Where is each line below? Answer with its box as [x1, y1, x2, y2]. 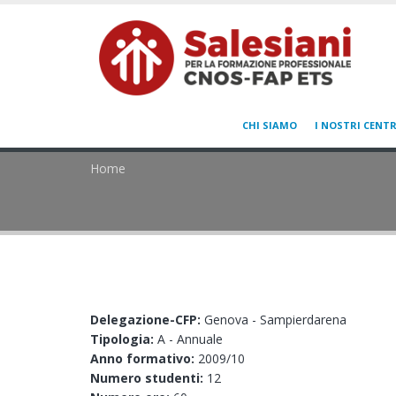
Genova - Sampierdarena [204, 311, 346, 328]
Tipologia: [90, 331, 157, 347]
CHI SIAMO [242, 118, 297, 132]
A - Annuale [157, 331, 223, 347]
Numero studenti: [90, 369, 207, 386]
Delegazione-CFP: [90, 311, 204, 328]
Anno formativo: [90, 350, 198, 367]
